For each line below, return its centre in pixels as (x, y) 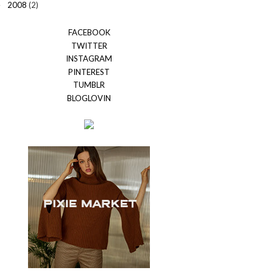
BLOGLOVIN (89, 98)
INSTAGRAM (89, 59)
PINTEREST (89, 72)
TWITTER (89, 45)
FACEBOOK (89, 33)
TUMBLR (89, 85)
